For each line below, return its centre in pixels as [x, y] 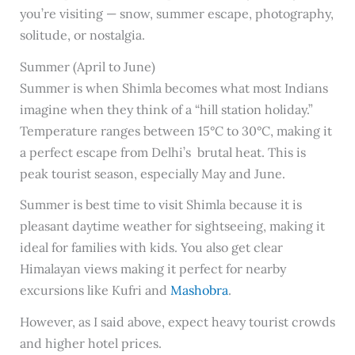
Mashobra [199, 290]
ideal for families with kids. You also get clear [151, 248]
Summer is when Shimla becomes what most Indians [174, 88]
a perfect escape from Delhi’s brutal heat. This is [162, 152]
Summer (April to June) [87, 66]
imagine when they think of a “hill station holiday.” [166, 109]
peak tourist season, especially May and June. [152, 173]
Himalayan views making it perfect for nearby [153, 269]
